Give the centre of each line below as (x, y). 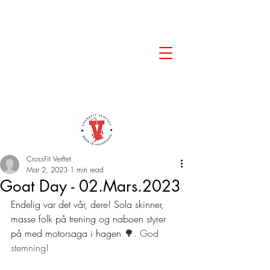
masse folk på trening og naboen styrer (90, 219)
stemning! (31, 248)
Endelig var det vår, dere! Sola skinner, (89, 204)
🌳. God (143, 233)
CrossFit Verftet (49, 159)
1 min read (87, 170)
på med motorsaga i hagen (67, 233)
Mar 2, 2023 (47, 170)
